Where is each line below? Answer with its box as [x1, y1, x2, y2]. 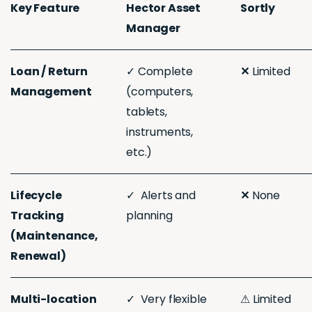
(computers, [126, 84, 194, 100]
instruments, [126, 124, 194, 141]
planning [126, 208, 173, 224]
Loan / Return [10, 63, 88, 80]
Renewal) [10, 248, 66, 265]
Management [10, 84, 92, 100]
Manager [126, 20, 180, 37]
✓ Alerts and [126, 187, 196, 204]
